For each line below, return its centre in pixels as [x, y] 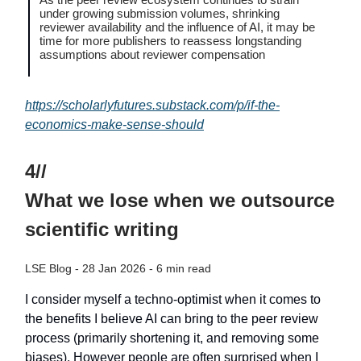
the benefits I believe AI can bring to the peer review [172, 319]
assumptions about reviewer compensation [152, 55]
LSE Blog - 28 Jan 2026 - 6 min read [118, 269]
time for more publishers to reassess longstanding [170, 41]
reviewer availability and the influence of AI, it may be [177, 27]
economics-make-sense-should [114, 125]
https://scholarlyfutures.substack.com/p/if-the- [152, 106]
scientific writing [102, 230]
